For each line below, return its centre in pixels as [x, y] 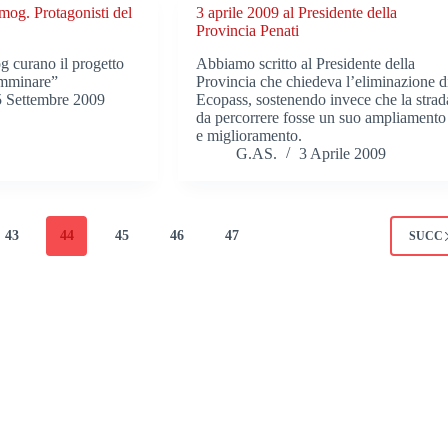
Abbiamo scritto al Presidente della [306, 64]
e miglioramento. [249, 136]
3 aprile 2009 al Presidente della [297, 13]
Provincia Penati [248, 31]
